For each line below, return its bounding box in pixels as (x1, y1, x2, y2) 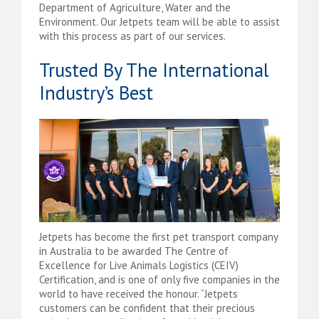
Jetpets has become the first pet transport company (39, 229, 278, 244)
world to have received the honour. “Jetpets (39, 286, 238, 300)
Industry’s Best (39, 80, 153, 105)
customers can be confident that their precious (39, 300, 255, 315)
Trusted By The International (39, 57, 269, 82)
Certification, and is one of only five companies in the (39, 272, 280, 286)
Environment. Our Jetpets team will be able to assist (39, 14, 280, 28)
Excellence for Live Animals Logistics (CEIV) (39, 258, 239, 272)
